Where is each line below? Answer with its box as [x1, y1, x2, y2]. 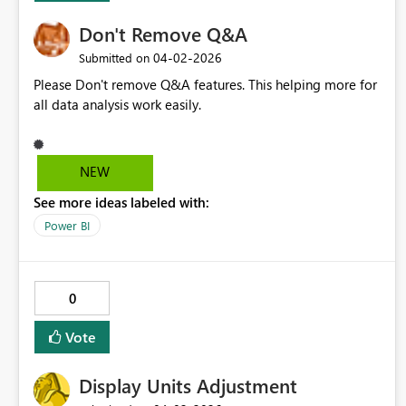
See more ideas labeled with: [34, 193, 209, 212]
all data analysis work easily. [34, 95, 205, 114]
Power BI [44, 217, 90, 234]
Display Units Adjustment [79, 372, 297, 400]
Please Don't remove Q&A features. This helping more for [34, 75, 377, 94]
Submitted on [79, 50, 150, 66]
